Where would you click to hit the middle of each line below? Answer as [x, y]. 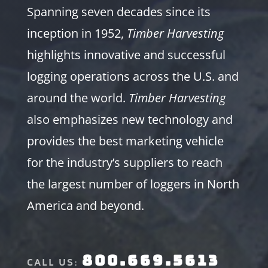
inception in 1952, [77, 33]
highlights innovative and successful [126, 55]
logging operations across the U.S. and [133, 77]
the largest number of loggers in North [133, 184]
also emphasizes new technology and [130, 120]
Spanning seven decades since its [118, 12]
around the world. [77, 98]
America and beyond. [85, 206]
